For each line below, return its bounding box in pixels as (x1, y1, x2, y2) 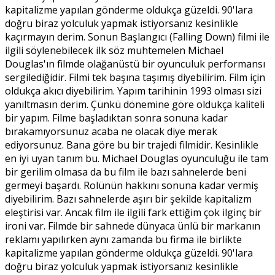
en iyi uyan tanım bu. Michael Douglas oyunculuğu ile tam (5, 151, 268, 165)
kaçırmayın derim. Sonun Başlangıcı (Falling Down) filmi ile (5, 29, 269, 44)
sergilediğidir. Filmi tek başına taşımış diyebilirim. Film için (5, 70, 265, 84)
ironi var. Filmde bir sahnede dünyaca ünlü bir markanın (5, 219, 260, 233)
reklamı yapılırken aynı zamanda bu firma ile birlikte (5, 232, 242, 246)
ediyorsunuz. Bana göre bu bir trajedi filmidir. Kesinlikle (5, 137, 258, 152)
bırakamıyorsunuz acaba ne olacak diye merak (5, 124, 217, 138)
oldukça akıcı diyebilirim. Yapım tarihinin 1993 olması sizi (5, 83, 261, 98)
